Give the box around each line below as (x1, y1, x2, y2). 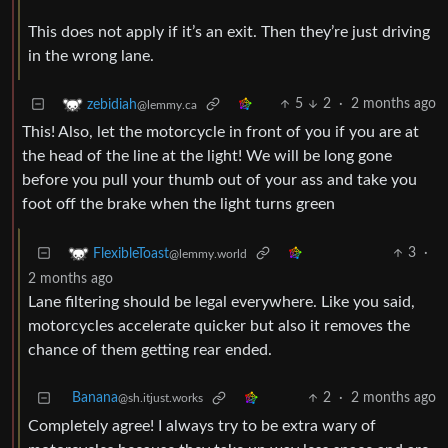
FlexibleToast (93, 246, 169, 261)
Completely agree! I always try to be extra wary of (28, 418, 376, 435)
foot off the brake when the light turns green (22, 196, 335, 213)
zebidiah (87, 97, 137, 112)
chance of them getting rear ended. (28, 342, 272, 359)
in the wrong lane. (28, 48, 154, 65)
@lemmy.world (169, 247, 247, 260)
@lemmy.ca (137, 98, 197, 111)
